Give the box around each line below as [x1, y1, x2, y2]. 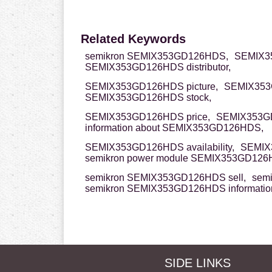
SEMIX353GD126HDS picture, [84, 81, 218, 92]
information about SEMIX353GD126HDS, [84, 123, 263, 134]
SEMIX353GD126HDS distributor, [84, 62, 231, 73]
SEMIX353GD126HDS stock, [84, 92, 211, 103]
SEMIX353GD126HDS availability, [84, 142, 234, 153]
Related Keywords [80, 32, 186, 46]
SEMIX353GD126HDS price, [84, 112, 210, 123]
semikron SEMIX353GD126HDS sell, [84, 172, 246, 183]
